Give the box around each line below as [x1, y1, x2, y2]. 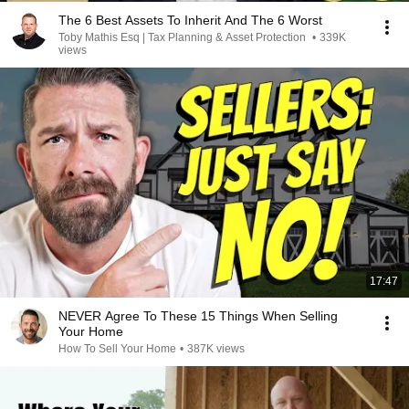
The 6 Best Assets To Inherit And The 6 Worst [58, 13, 322, 27]
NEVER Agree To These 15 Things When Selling [58, 309, 338, 323]
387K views [187, 342, 245, 355]
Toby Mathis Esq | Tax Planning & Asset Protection [58, 31, 309, 44]
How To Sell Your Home [58, 342, 176, 355]
